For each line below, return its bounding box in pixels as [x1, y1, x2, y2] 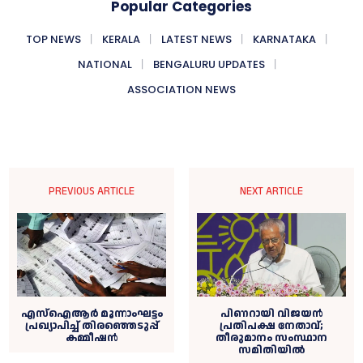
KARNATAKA [253, 31, 316, 47]
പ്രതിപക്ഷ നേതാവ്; [219, 318, 323, 334]
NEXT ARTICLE [239, 183, 303, 199]
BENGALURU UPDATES [152, 56, 265, 72]
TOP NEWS [26, 31, 81, 47]
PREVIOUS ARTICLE [49, 183, 135, 199]
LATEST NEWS [161, 31, 232, 47]
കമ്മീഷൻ [66, 331, 118, 346]
